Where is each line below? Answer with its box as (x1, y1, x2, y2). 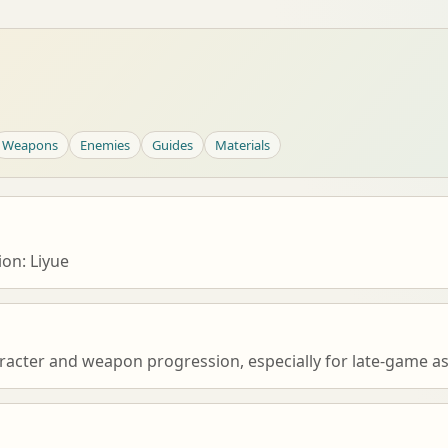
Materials (215, 136, 270, 154)
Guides (152, 136, 193, 154)
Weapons (2, 136, 58, 154)
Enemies (80, 136, 130, 154)
